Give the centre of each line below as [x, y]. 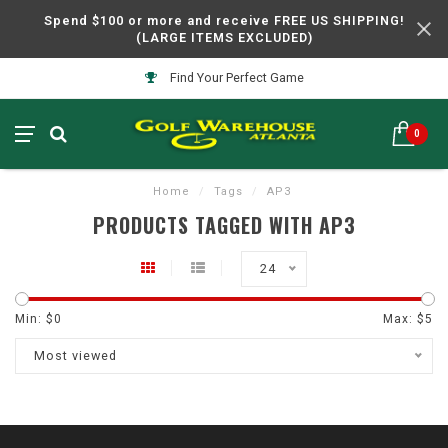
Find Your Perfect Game [235, 77]
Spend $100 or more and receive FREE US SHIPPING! [224, 20]
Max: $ [404, 319]
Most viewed [75, 355]
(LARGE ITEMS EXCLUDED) [224, 37]
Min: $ [34, 319]
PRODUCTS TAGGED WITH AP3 [224, 225]
